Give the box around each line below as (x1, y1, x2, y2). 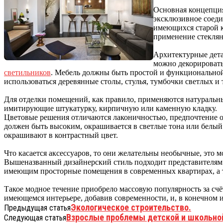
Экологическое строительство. (71, 202, 191, 213)
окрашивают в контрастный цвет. (4, 130, 120, 139)
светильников (4, 68, 51, 77)
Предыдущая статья (4, 203, 71, 213)
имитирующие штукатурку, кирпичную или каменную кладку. (4, 104, 219, 112)
